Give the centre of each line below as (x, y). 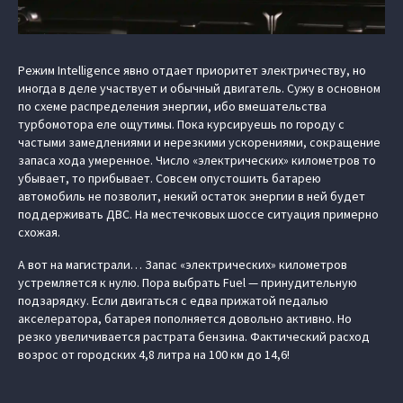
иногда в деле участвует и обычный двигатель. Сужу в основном (199, 88)
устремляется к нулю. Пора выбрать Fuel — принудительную (188, 282)
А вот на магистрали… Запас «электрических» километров (183, 264)
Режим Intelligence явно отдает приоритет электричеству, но (192, 70)
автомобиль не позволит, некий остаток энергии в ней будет (192, 196)
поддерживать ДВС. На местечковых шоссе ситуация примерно (198, 214)
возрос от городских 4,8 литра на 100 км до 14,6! (154, 354)
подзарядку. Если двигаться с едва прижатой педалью (173, 300)
